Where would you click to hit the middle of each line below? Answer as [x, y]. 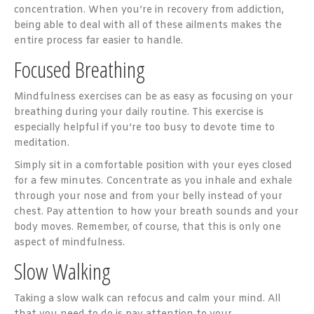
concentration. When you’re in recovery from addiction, [149, 10]
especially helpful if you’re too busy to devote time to [144, 128]
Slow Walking [62, 271]
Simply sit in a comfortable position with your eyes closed [153, 166]
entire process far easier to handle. [98, 41]
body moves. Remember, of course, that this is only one [148, 227]
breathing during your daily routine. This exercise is [139, 112]
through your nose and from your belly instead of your [148, 197]
